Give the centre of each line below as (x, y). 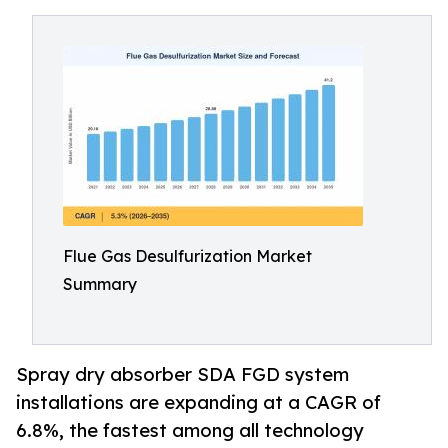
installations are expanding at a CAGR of (198, 402)
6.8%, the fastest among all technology (190, 430)
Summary (100, 284)
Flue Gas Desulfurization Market (187, 256)
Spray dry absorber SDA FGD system (182, 374)
